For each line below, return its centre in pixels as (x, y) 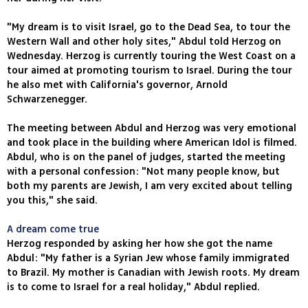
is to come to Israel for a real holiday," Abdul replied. (133, 287)
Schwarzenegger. (47, 100)
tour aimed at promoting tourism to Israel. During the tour (150, 71)
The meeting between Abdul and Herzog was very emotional (152, 129)
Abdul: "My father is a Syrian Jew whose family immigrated (148, 258)
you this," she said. (52, 201)
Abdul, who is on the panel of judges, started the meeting (146, 157)
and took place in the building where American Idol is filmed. (152, 143)
